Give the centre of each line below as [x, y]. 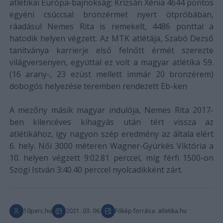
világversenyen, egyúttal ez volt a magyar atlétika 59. [111, 62]
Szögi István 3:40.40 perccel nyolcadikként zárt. [96, 170]
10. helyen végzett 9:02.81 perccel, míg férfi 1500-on [111, 158]
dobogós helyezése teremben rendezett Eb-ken [98, 86]
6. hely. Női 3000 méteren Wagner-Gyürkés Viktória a [111, 146]
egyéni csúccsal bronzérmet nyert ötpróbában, [111, 14]
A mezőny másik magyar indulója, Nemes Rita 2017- [111, 110]
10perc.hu [37, 211]
